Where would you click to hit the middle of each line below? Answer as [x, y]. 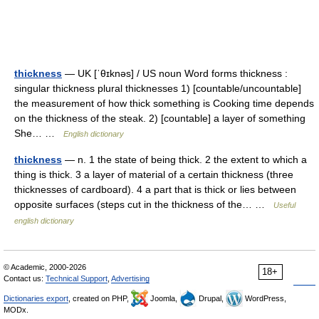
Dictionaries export [36, 298]
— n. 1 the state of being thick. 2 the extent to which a [184, 159]
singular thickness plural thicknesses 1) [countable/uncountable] [158, 88]
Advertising [130, 278]
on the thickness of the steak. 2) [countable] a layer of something [160, 118]
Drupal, [211, 298]
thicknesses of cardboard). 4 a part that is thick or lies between [155, 189]
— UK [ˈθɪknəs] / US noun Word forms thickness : [175, 73]
